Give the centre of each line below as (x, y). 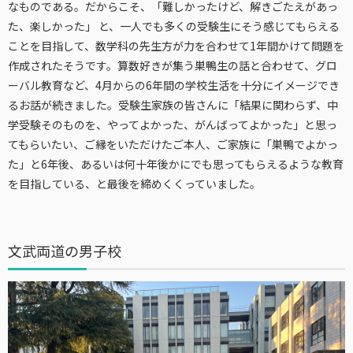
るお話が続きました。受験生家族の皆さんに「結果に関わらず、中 (173, 105)
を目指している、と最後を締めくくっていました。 (134, 184)
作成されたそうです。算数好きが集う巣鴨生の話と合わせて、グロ (173, 66)
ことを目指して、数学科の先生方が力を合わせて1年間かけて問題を (176, 46)
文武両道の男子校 (65, 251)
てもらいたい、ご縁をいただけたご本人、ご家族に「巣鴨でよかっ (173, 145)
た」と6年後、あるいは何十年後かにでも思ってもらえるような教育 (176, 164)
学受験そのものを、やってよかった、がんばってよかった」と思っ (173, 125)
